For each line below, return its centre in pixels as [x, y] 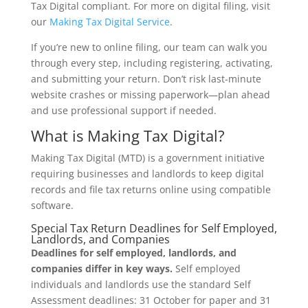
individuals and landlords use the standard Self [141, 285]
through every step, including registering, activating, [152, 63]
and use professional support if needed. [123, 111]
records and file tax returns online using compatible [151, 190]
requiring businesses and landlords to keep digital [147, 174]
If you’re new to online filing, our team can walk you [149, 47]
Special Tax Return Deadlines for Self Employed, [154, 229]
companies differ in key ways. [101, 269]
